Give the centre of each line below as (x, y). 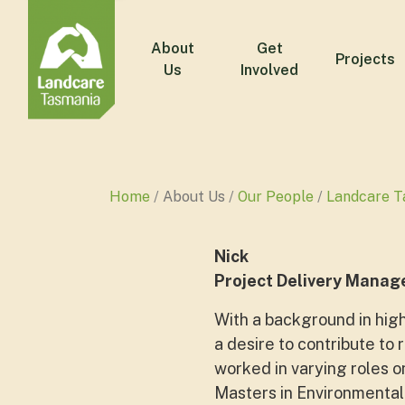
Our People (276, 197)
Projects (365, 59)
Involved (270, 70)
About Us (194, 197)
